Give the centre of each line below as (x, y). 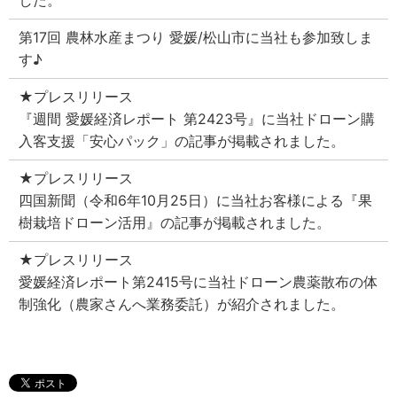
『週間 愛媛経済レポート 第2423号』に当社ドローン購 (197, 119)
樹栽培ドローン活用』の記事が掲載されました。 (175, 223)
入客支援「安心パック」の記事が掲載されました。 (182, 141)
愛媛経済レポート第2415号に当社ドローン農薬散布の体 (198, 282)
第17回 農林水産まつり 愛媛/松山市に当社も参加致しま (196, 38)
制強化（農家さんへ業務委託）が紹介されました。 (182, 304)
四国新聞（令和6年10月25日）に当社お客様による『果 (196, 201)
